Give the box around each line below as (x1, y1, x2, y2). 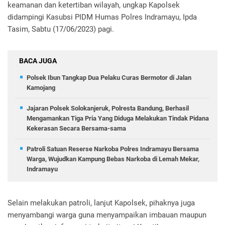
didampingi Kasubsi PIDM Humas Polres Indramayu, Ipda (8, 12, 197, 22)
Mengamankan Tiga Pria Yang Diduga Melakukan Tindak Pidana (27, 114, 209, 122)
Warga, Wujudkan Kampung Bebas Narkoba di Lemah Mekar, (27, 155, 199, 163)
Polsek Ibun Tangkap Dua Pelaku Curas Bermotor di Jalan (27, 73, 191, 81)
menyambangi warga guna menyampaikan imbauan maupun (8, 210, 206, 219)
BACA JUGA (19, 56, 57, 65)
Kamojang (27, 83, 55, 91)
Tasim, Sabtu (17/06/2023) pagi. (8, 24, 114, 34)
